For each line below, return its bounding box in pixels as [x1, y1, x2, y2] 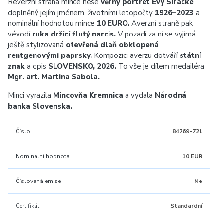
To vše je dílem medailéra [116, 61, 204, 71]
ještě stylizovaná [8, 40, 66, 50]
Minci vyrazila [8, 91, 53, 100]
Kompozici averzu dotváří [92, 51, 180, 60]
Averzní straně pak [129, 18, 193, 28]
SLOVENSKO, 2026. [48, 61, 116, 71]
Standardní [170, 202, 202, 210]
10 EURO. [97, 18, 129, 28]
